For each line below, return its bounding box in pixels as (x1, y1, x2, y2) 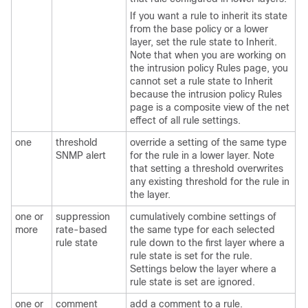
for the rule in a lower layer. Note (130, 150, 274, 161)
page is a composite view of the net (130, 102, 289, 113)
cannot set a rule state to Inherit (130, 76, 273, 87)
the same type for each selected (130, 224, 275, 235)
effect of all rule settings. (130, 115, 241, 126)
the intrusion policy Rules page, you (130, 63, 288, 74)
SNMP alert (56, 150, 106, 161)
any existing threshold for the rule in (130, 176, 289, 187)
